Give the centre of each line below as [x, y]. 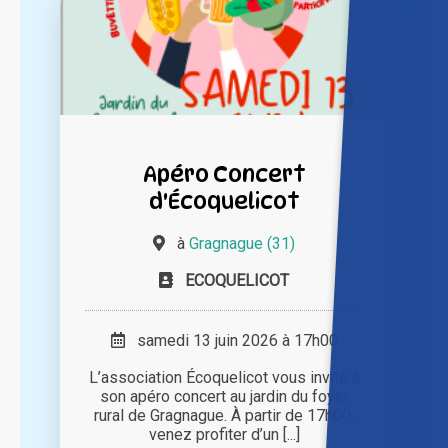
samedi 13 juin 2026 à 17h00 [231, 341]
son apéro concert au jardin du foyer [224, 397]
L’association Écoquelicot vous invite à [224, 378]
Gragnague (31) [242, 244]
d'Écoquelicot [224, 201]
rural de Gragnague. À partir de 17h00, [224, 416]
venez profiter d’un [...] [224, 435]
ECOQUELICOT [237, 281]
